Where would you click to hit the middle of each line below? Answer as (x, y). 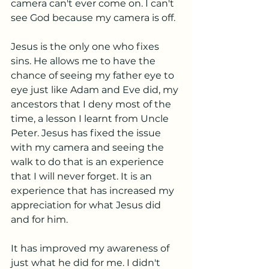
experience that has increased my (94, 191)
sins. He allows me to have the (84, 61)
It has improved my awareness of (91, 248)
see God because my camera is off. (93, 18)
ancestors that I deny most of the (92, 104)
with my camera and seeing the (89, 147)
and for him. (41, 219)
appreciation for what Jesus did (87, 205)
